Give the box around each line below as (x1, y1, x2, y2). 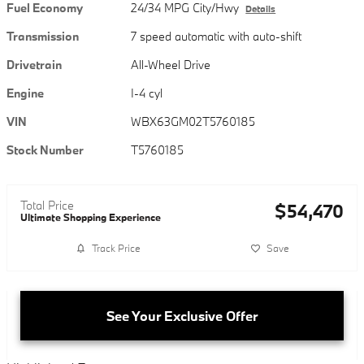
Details (245, 2, 276, 15)
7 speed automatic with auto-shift (131, 28, 302, 44)
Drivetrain (6, 56, 62, 72)
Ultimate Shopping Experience (20, 210, 161, 223)
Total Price (20, 197, 74, 213)
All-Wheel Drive (131, 56, 212, 72)
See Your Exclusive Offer (106, 306, 258, 324)
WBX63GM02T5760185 (131, 113, 256, 129)
